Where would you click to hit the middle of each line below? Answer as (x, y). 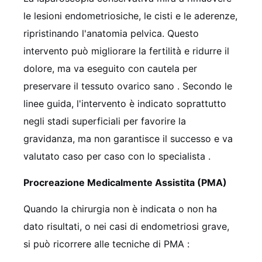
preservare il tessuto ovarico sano (100, 86)
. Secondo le (205, 86)
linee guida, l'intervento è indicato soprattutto (125, 103)
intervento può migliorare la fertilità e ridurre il (126, 51)
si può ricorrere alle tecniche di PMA (105, 244)
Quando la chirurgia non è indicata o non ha (120, 208)
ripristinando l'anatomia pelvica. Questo (111, 33)
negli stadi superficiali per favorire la (105, 121)
